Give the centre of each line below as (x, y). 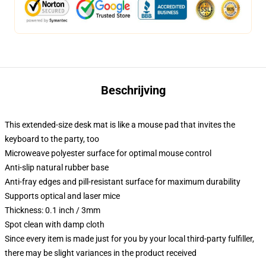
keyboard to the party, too (52, 139)
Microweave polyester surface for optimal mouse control (108, 153)
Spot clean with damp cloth (55, 224)
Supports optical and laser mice (62, 196)
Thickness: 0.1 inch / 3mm (53, 210)
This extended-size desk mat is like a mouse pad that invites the (120, 125)
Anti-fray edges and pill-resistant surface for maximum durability (123, 182)
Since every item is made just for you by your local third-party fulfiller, (129, 239)
